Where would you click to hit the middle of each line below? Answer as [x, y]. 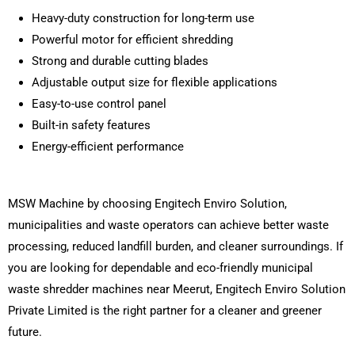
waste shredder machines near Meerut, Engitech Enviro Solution [177, 289]
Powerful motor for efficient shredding [132, 39]
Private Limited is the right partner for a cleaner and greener [165, 310]
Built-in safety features [91, 125]
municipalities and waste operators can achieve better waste [168, 225]
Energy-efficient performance [108, 146]
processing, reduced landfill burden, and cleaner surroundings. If [176, 246]
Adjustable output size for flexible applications [155, 82]
